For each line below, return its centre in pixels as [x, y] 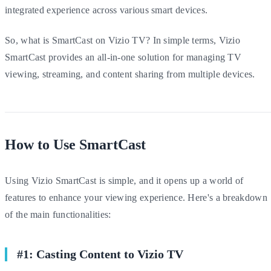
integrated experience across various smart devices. [106, 10]
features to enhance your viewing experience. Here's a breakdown [136, 197]
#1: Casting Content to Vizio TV [100, 254]
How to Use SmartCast [75, 144]
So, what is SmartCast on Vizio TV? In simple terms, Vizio [123, 40]
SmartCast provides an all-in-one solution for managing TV [123, 57]
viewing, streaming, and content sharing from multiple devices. [130, 74]
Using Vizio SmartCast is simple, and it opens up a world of [124, 180]
